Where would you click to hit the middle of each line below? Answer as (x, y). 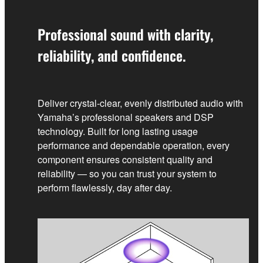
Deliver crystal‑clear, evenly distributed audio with (140, 103)
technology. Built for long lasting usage (118, 131)
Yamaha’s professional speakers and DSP (126, 117)
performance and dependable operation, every (134, 145)
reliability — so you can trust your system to (127, 173)
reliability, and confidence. (112, 55)
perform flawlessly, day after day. (105, 188)
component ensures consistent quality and (125, 159)
